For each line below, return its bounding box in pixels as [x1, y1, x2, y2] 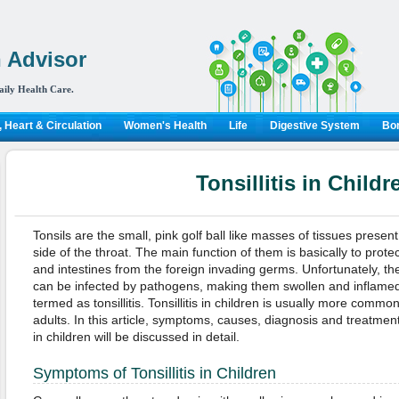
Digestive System [269, 119, 360, 132]
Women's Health [123, 119, 207, 132]
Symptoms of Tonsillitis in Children [32, 364, 276, 382]
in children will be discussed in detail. [32, 330, 240, 344]
